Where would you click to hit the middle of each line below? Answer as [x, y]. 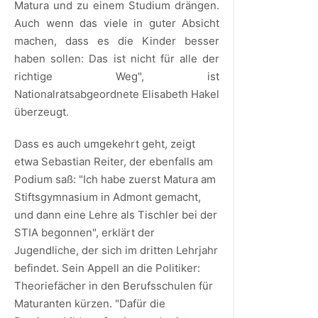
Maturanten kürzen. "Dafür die [90, 303]
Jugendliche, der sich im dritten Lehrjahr [116, 250]
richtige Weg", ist [117, 76]
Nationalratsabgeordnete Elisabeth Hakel [117, 94]
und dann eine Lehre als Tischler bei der [116, 214]
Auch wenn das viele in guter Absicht [117, 23]
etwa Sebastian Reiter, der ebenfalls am [114, 161]
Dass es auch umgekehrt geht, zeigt [105, 143]
